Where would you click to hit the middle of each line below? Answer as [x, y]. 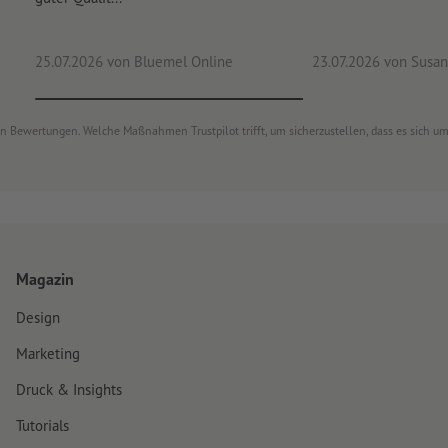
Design [38, 318]
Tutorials [42, 426]
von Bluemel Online [167, 62]
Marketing [48, 354]
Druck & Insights [69, 390]
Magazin [45, 279]
